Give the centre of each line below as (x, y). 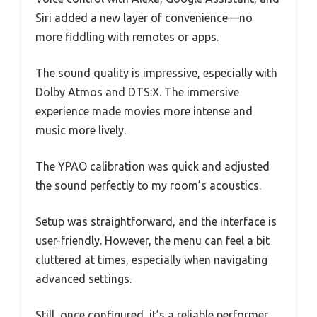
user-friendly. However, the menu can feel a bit (152, 240)
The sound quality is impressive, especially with (156, 73)
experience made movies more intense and (144, 111)
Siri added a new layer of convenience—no (144, 17)
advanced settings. (83, 278)
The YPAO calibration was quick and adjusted (152, 166)
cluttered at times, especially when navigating (151, 259)
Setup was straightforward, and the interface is (156, 221)
